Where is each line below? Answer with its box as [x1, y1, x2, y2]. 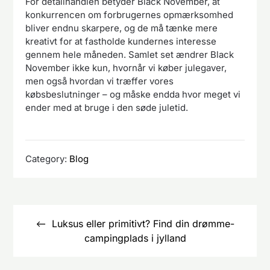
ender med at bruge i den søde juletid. [25, 101, 189, 113]
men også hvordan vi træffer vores [25, 75, 174, 87]
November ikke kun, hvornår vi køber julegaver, [25, 61, 227, 74]
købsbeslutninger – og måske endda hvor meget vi [25, 88, 241, 100]
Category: [25, 153, 70, 165]
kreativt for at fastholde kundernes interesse [25, 35, 217, 47]
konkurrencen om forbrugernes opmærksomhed [25, 8, 234, 20]
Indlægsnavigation [13, 197, 120, 212]
